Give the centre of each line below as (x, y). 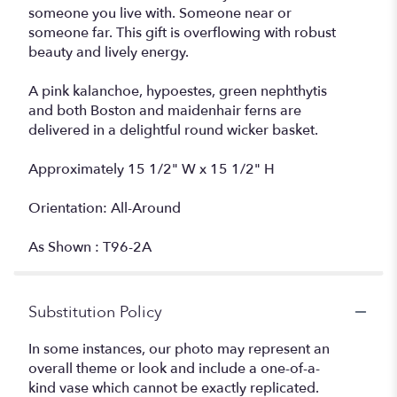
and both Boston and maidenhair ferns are (165, 110)
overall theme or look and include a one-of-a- (174, 368)
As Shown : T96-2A (90, 247)
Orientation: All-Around (105, 208)
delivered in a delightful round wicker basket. (173, 130)
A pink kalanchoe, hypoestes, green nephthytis (178, 91)
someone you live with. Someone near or (160, 13)
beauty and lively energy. (109, 52)
